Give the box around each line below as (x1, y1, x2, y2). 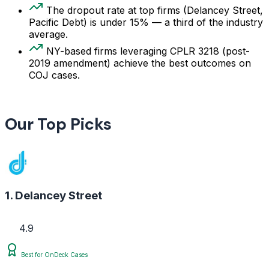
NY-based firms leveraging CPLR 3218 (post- (46, 45, 250, 58)
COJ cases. (29, 69, 80, 82)
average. (29, 28, 68, 41)
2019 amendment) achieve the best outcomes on (29, 57, 251, 70)
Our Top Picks (5, 113, 112, 135)
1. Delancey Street (5, 189, 102, 203)
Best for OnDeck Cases (19, 250, 88, 258)
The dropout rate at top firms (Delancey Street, (46, 4, 263, 17)
